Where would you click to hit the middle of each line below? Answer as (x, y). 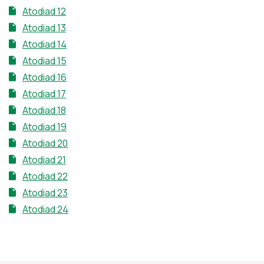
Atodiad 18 (44, 110)
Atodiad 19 (44, 127)
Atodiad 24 (45, 209)
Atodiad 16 (44, 77)
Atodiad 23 (45, 193)
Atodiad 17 (44, 94)
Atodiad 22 (45, 176)
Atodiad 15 (44, 61)
